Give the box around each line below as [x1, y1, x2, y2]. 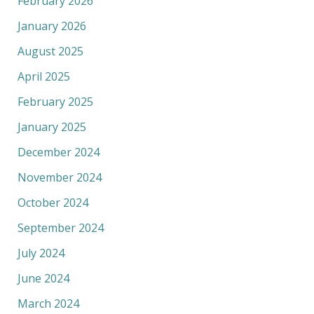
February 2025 [17, 93, 93, 109]
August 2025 [17, 43, 83, 59]
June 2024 [17, 270, 69, 286]
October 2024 [17, 194, 88, 210]
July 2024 [17, 245, 64, 261]
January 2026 [17, 18, 86, 34]
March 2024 [17, 295, 79, 311]
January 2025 [17, 118, 86, 135]
